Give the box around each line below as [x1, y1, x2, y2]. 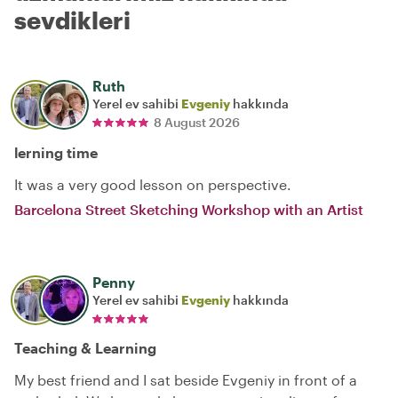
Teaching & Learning [14, 339, 156, 356]
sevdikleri [14, 6, 131, 34]
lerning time [14, 144, 98, 161]
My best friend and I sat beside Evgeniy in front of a [14, 371, 357, 388]
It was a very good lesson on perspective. [14, 176, 291, 193]
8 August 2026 [154, 115, 240, 130]
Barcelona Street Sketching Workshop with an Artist [14, 201, 363, 218]
